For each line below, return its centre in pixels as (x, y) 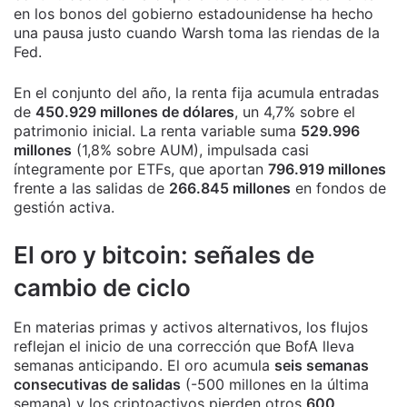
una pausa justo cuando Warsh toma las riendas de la (197, 33)
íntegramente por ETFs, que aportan (141, 169)
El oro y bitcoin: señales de (164, 255)
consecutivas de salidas (97, 385)
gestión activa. (64, 208)
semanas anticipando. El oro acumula (144, 366)
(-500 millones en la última (275, 385)
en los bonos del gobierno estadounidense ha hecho (194, 14)
